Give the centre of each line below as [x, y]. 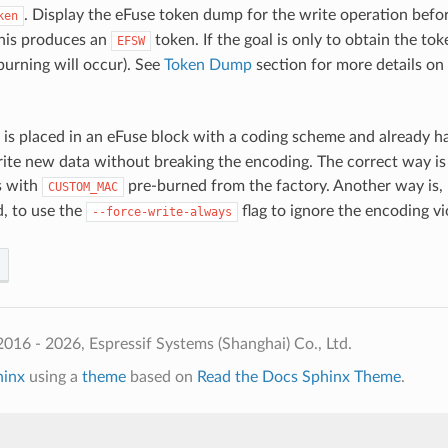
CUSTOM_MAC [82, 186]
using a [53, 376]
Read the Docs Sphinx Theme [298, 376]
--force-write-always [161, 211]
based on [161, 376]
